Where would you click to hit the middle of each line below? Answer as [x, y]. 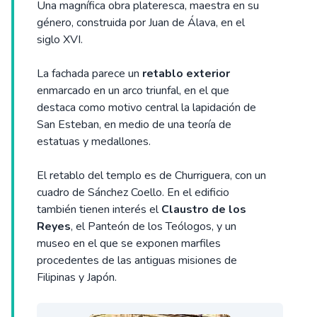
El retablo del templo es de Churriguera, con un [151, 176]
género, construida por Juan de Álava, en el [141, 23]
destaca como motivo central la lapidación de [146, 108]
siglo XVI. [60, 40]
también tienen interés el [99, 210]
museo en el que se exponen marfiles [129, 244]
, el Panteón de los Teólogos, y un [154, 227]
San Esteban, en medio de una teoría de [134, 125]
